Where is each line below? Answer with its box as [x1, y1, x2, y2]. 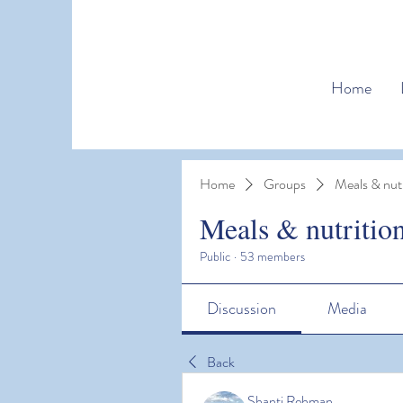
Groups [264, 174, 306, 194]
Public [200, 247, 230, 265]
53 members [240, 247, 305, 265]
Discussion [207, 297, 277, 320]
